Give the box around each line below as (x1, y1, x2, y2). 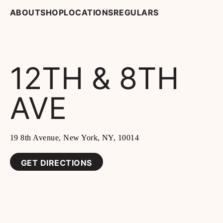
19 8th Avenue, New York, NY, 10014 (10, 133, 139, 142)
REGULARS (113, 7, 159, 17)
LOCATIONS (64, 7, 113, 17)
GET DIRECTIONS (21, 158, 92, 168)
